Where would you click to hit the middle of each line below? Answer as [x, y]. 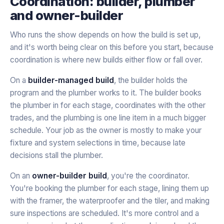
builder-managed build [71, 80]
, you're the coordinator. [148, 175]
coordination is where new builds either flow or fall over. [106, 59]
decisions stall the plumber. [56, 155]
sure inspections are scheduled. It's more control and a [104, 213]
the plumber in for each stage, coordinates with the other [108, 105]
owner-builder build [69, 175]
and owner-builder [67, 15]
